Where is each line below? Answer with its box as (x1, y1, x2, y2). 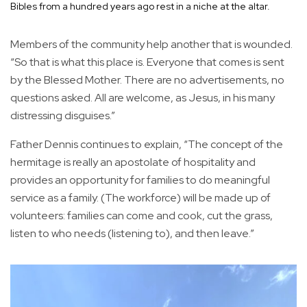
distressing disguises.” (10, 108, 115, 123)
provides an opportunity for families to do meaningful (10, 173, 270, 188)
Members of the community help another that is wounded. (10, 37, 293, 52)
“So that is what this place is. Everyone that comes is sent (10, 55, 284, 70)
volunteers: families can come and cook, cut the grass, (10, 208, 273, 223)
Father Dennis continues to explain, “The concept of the (10, 137, 283, 152)
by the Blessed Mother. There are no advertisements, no (10, 73, 284, 88)
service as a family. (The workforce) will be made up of (10, 191, 271, 206)
